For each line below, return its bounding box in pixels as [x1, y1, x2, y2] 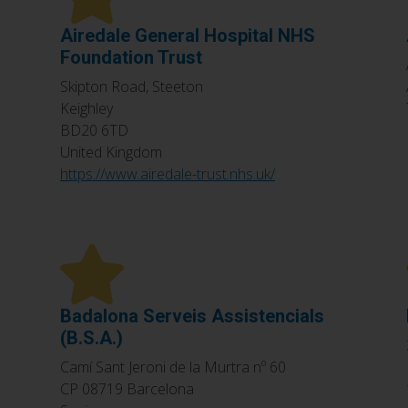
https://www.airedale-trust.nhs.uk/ [60, 163, 275, 184]
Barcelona [127, 378, 194, 399]
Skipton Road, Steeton [60, 76, 203, 97]
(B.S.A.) [60, 326, 123, 349]
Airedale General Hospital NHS [60, 24, 315, 46]
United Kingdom [60, 141, 162, 162]
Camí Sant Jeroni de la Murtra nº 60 [60, 356, 286, 377]
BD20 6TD [60, 119, 128, 140]
